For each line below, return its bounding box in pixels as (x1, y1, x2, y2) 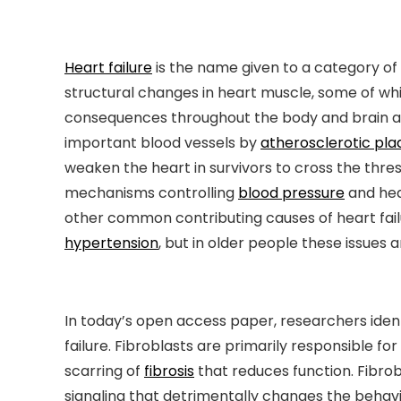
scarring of (64, 361, 144, 382)
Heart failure (64, 57, 152, 79)
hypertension (64, 233, 158, 254)
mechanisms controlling (64, 183, 238, 204)
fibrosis (144, 361, 194, 382)
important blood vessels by (64, 132, 260, 154)
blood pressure (238, 183, 345, 204)
